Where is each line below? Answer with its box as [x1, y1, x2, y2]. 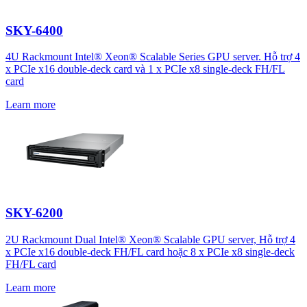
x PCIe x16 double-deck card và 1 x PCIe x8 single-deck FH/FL [5, 63, 285, 75]
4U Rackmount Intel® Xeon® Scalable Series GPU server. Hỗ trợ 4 [5, 51, 300, 63]
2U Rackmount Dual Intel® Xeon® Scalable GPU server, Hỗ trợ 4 [5, 233, 295, 245]
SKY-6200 [5, 206, 63, 221]
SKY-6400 [5, 23, 63, 38]
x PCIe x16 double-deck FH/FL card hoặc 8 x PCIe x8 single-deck [5, 245, 295, 258]
